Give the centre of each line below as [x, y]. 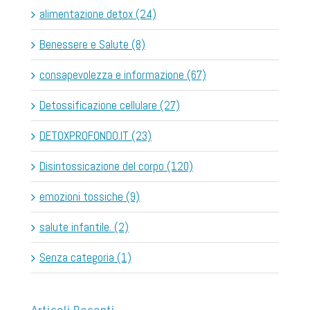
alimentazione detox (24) [98, 13]
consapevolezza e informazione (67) [123, 74]
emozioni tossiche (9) [90, 196]
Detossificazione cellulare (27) [110, 105]
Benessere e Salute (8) [92, 44]
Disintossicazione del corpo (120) [116, 166]
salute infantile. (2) [84, 227]
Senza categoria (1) [85, 257]
